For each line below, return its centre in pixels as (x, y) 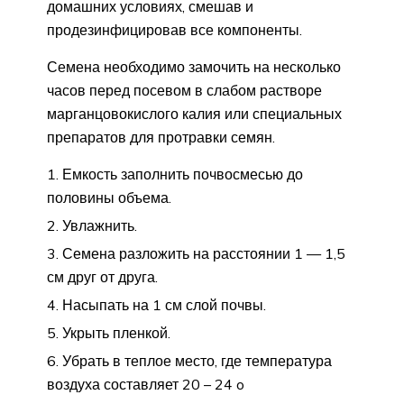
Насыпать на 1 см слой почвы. (164, 304)
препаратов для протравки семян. (161, 137)
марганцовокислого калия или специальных (194, 113)
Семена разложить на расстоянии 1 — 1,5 (204, 253)
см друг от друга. (102, 276)
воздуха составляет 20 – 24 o (146, 384)
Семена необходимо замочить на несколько (194, 66)
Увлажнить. (100, 225)
